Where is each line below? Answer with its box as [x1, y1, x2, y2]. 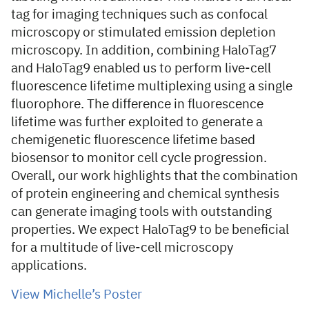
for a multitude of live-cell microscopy [11, 241, 233, 255]
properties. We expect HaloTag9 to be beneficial [11, 223, 289, 237]
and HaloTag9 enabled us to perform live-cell [11, 62, 271, 75]
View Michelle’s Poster [11, 288, 142, 301]
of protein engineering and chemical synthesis [11, 188, 279, 201]
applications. [11, 259, 87, 272]
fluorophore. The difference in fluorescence [11, 98, 263, 111]
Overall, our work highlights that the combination [11, 170, 298, 183]
